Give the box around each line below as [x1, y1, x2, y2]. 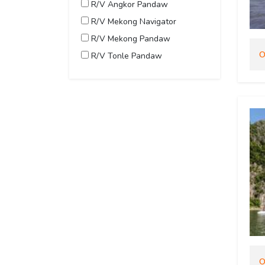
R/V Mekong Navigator [89, 16, 176, 28]
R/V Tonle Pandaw [89, 50, 162, 62]
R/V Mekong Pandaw [89, 33, 170, 45]
